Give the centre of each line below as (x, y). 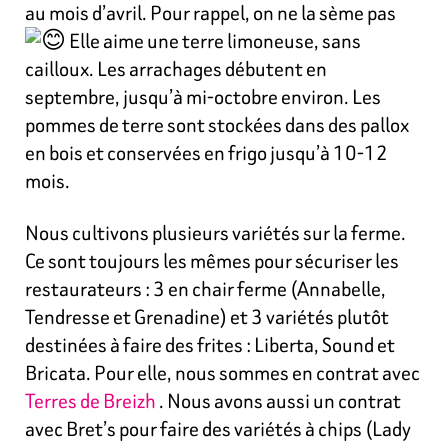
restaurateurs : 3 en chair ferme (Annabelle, (205, 289)
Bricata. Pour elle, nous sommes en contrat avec (222, 373)
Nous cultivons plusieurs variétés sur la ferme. (215, 233)
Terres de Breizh (90, 401)
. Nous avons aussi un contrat (278, 401)
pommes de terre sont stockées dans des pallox (217, 125)
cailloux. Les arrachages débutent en (176, 69)
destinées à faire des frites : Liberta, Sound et (210, 345)
